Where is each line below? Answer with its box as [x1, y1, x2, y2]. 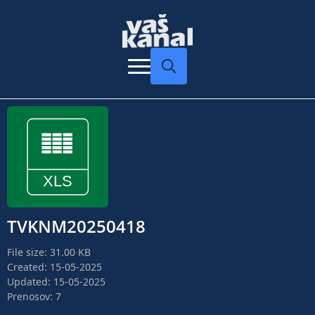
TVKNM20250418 [7, 214, 146, 238]
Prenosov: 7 [7, 290, 61, 304]
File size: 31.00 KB [7, 245, 91, 259]
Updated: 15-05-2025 [7, 275, 105, 289]
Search [150, 84, 186, 100]
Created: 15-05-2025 [7, 260, 102, 274]
